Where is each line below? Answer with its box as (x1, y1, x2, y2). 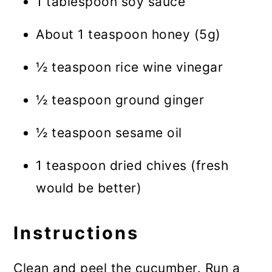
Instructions (13, 222, 140, 243)
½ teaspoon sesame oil (36, 124, 182, 140)
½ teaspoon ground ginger (36, 92, 205, 107)
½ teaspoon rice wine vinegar (36, 59, 223, 75)
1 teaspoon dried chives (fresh (36, 157, 229, 173)
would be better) (36, 180, 142, 195)
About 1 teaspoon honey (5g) (36, 26, 221, 42)
